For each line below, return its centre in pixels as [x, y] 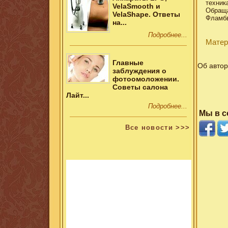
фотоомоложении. [146, 79]
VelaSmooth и [136, 6]
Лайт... [77, 95]
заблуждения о [139, 71]
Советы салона [140, 87]
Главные [128, 63]
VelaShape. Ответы [146, 14]
